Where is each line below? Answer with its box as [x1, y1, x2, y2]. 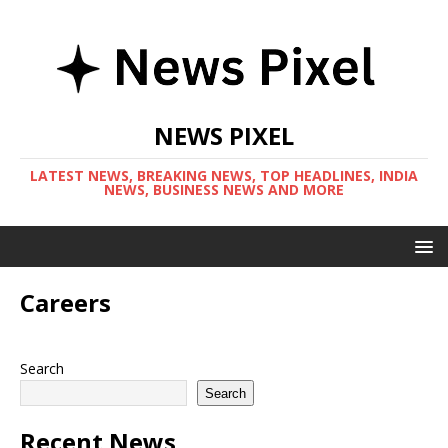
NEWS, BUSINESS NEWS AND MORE [104, 180, 344, 199]
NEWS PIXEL [154, 119, 294, 152]
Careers [20, 286, 111, 319]
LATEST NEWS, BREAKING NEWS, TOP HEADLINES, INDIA [30, 166, 418, 185]
